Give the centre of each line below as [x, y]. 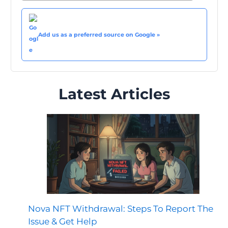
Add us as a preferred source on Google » [99, 34]
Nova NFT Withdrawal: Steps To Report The [121, 209]
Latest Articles [114, 94]
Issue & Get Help [63, 222]
